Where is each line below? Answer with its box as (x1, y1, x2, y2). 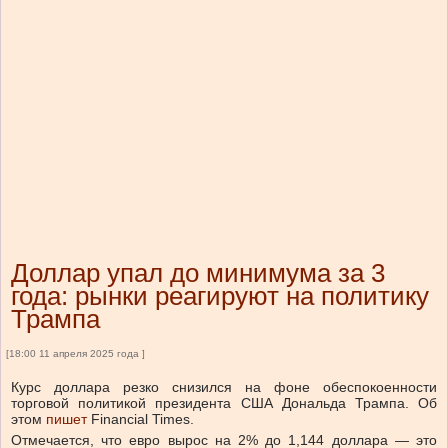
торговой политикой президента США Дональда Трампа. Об (11, 395, 437, 412)
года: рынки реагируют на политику (11, 281, 429, 312)
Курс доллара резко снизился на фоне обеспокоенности (11, 379, 437, 396)
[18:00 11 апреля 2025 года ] (6, 348, 145, 360)
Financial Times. (87, 411, 194, 428)
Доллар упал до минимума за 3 (11, 258, 385, 289)
